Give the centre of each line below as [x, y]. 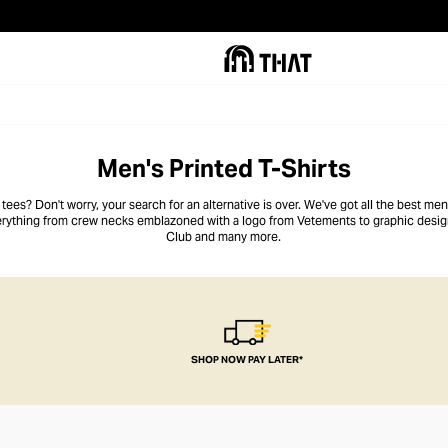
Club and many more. [224, 236]
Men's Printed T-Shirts [223, 168]
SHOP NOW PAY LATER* [247, 359]
